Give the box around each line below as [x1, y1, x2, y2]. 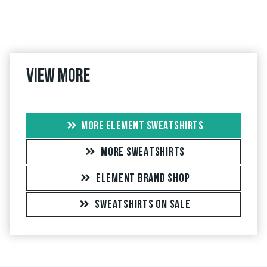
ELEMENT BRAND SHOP [95, 173, 190, 185]
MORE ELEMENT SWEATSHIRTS [81, 120, 203, 133]
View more [26, 67, 90, 87]
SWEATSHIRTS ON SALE [95, 199, 191, 212]
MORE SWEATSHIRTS [101, 147, 185, 159]
